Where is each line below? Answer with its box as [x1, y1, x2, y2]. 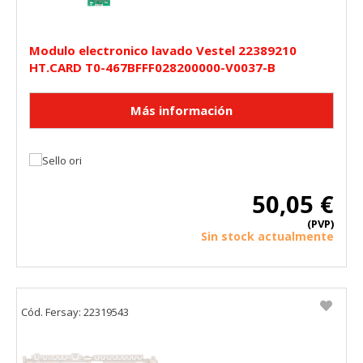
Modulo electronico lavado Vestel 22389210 [29, 41, 297, 58]
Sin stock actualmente [201, 228, 334, 244]
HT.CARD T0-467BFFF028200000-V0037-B [29, 58, 275, 75]
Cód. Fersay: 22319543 [21, 304, 129, 319]
